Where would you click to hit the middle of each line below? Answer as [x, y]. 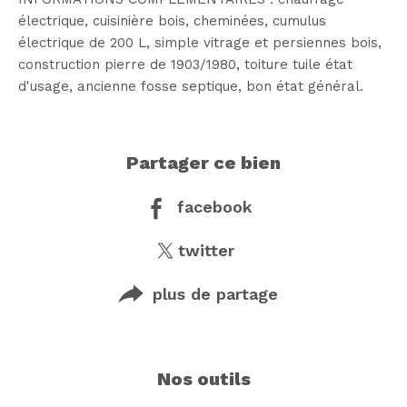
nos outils [210, 379]
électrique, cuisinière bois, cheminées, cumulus [172, 20]
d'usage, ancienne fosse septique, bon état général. [191, 86]
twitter [206, 250]
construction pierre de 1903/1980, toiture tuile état [185, 64]
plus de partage [215, 293]
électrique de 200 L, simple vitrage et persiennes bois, [200, 42]
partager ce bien [210, 162]
